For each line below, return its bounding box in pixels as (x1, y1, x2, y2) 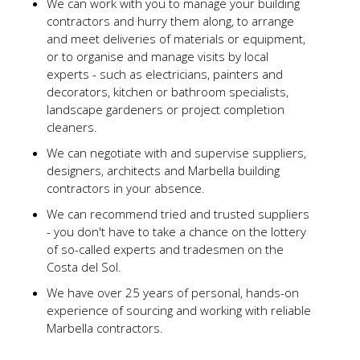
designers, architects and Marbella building (46, 162, 280, 178)
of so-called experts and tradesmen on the (46, 240, 284, 257)
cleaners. (46, 118, 97, 135)
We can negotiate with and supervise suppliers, (46, 144, 306, 161)
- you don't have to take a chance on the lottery (46, 223, 306, 239)
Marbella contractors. (46, 319, 163, 336)
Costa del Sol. (46, 258, 121, 275)
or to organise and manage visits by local (46, 47, 268, 64)
